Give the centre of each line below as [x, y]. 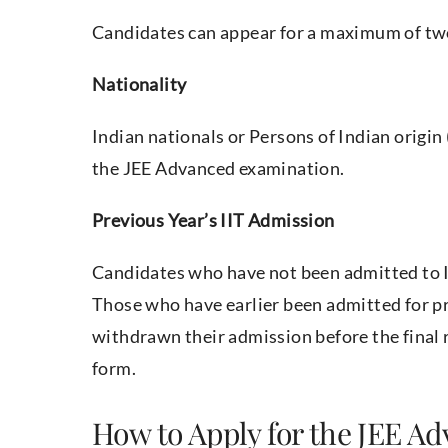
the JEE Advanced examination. [218, 168]
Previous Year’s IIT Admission [213, 220]
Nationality [139, 84]
